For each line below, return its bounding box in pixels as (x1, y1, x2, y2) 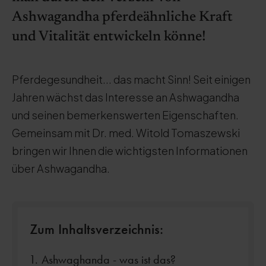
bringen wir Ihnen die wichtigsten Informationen (12, 144, 248, 157)
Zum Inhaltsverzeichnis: (30, 220, 163, 237)
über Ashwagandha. (12, 161, 110, 175)
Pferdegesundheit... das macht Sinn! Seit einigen (12, 72, 251, 86)
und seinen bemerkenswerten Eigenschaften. (12, 108, 239, 122)
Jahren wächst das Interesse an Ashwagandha (12, 90, 239, 104)
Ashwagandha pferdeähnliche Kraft (12, 10, 233, 24)
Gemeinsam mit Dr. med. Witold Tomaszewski (12, 126, 240, 140)
